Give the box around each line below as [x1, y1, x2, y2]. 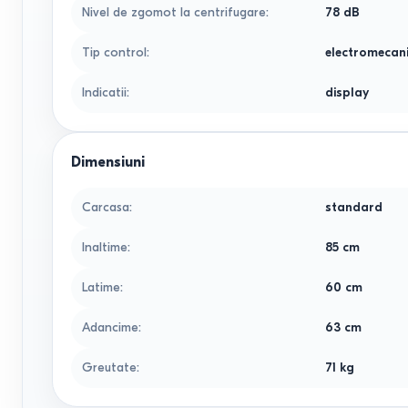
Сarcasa [82, 199, 129, 215]
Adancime [82, 320, 138, 335]
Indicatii [82, 85, 127, 100]
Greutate [82, 360, 137, 375]
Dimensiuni [71, 154, 145, 170]
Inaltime [82, 240, 127, 255]
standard [325, 199, 383, 215]
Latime [82, 280, 120, 295]
